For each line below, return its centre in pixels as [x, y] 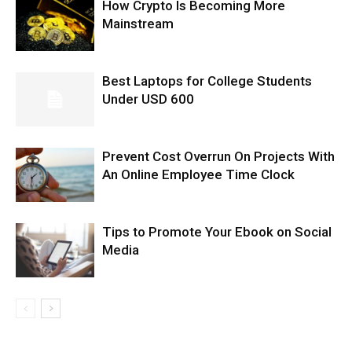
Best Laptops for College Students [207, 81]
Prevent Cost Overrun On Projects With [218, 156]
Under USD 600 [148, 99]
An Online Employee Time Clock [198, 174]
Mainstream [138, 23]
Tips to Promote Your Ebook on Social [217, 231]
